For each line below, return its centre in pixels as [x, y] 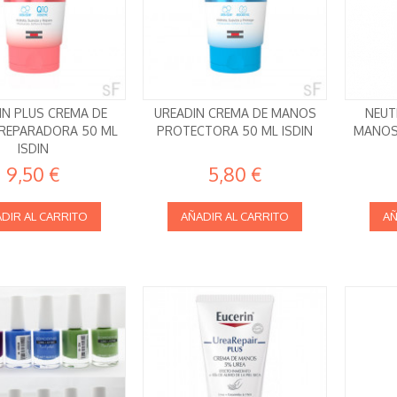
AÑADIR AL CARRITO [235, 216]
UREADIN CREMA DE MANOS [235, 113]
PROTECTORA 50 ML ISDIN [235, 130]
